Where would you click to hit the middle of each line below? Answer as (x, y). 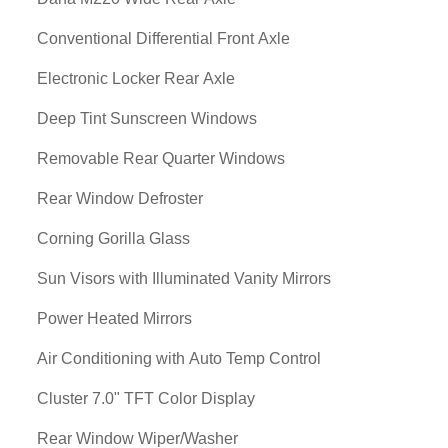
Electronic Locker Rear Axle (136, 78)
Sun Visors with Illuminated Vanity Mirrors (184, 278)
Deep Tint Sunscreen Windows (147, 118)
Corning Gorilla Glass (113, 238)
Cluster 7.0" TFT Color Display (146, 398)
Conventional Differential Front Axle (163, 38)
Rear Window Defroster (120, 198)
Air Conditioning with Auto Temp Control (179, 358)
